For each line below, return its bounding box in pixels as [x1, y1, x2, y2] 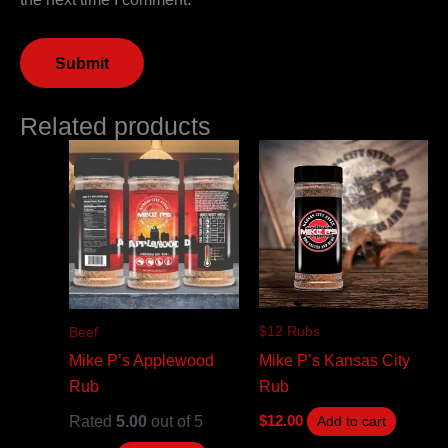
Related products [20, 113, 211, 140]
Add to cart [316, 414, 386, 430]
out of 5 [147, 411, 204, 430]
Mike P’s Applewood [69, 351, 215, 370]
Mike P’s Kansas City [258, 350, 410, 369]
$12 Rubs [258, 322, 320, 339]
